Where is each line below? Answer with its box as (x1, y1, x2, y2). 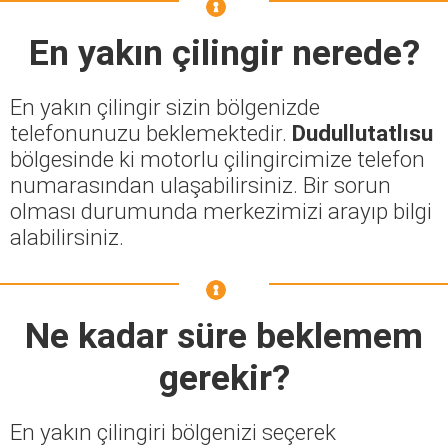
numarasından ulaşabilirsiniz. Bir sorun (10, 172, 391, 199)
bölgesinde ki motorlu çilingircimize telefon (10, 146, 425, 173)
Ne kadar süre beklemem (25, 315, 423, 358)
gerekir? (158, 357, 290, 400)
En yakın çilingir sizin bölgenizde (10, 94, 320, 121)
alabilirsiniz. (10, 224, 124, 251)
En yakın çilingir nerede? (28, 32, 420, 75)
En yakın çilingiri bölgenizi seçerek (10, 419, 336, 446)
